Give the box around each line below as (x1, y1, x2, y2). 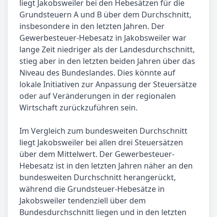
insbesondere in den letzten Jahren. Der (19, 21, 165, 32)
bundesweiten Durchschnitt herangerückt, (19, 172, 176, 183)
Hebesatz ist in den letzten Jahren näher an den (19, 160, 193, 171)
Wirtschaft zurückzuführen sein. (19, 102, 138, 113)
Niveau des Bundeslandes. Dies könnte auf (19, 67, 175, 78)
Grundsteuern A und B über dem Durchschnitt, (19, 9, 191, 20)
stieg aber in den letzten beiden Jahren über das (19, 56, 195, 67)
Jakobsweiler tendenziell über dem (19, 195, 146, 206)
